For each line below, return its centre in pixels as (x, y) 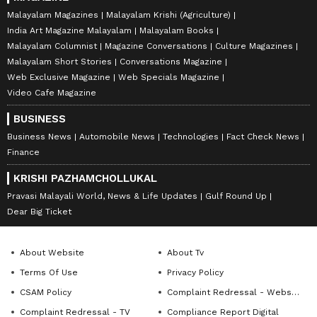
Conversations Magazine (171, 62)
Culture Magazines (254, 46)
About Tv (185, 253)
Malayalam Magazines (53, 15)
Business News (39, 137)
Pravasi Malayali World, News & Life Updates (102, 196)
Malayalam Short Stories (59, 62)
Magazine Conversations (156, 46)
